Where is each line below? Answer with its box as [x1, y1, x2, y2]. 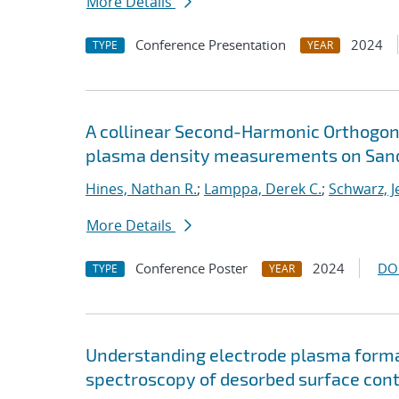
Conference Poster [135, 259, 248, 277]
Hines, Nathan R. [85, 179, 197, 199]
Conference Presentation [135, 36, 286, 53]
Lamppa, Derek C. [204, 179, 322, 199]
